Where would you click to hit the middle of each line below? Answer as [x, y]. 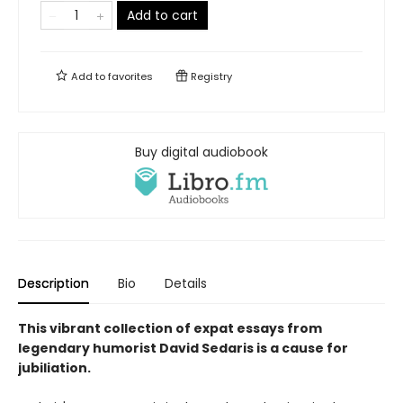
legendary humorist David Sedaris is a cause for [183, 349]
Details [186, 284]
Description [54, 284]
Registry [210, 76]
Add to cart [162, 15]
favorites [130, 76]
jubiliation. [54, 368]
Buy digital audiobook [201, 152]
